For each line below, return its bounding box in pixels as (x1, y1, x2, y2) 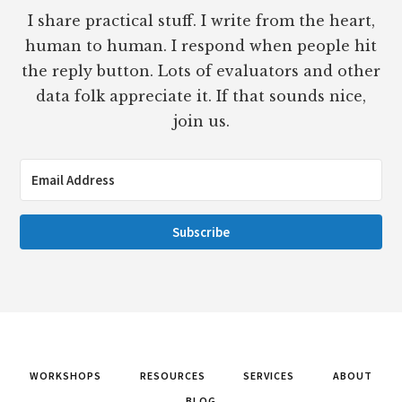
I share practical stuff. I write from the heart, (27, 11, 375, 30)
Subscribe (172, 223, 230, 240)
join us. (172, 111, 230, 130)
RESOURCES (139, 368, 205, 382)
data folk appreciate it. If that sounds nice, (36, 86, 366, 105)
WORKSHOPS (30, 368, 101, 382)
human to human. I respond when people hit (25, 36, 377, 55)
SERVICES (243, 368, 294, 382)
